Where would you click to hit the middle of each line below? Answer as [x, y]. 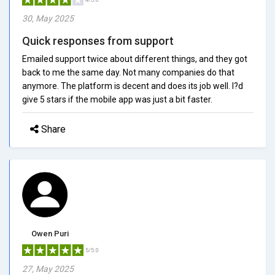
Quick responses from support [98, 41]
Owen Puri [50, 233]
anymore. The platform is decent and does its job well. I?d [133, 86]
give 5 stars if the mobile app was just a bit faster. [117, 99]
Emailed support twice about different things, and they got [135, 59]
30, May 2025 [48, 18]
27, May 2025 [48, 269]
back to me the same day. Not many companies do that [128, 72]
